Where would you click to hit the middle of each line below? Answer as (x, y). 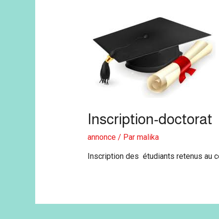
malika (148, 137)
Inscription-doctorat (150, 119)
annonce (101, 137)
